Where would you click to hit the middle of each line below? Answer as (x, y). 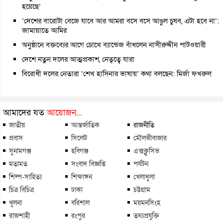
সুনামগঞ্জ (20, 151)
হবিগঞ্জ (80, 151)
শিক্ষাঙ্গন (82, 176)
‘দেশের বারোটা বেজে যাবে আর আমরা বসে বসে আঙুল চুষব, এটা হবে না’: (120, 21)
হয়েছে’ (31, 6)
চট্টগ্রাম (142, 189)
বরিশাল (80, 202)
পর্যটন (141, 164)
